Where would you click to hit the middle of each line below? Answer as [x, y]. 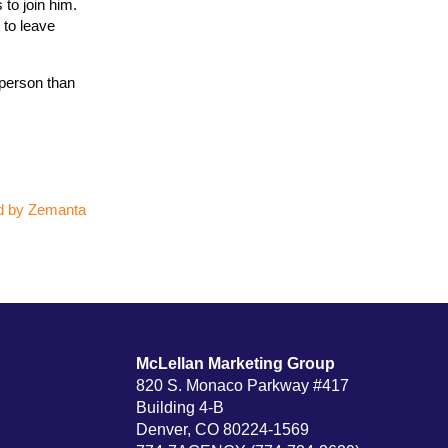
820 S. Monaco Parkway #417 [242, 385]
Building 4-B [180, 407]
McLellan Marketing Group [235, 363]
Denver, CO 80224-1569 [222, 429]
